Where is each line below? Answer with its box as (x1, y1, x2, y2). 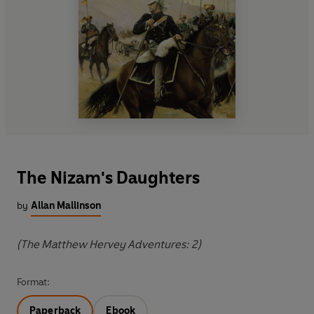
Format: (17, 275, 50, 288)
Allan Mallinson (31, 199, 101, 212)
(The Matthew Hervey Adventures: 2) (17, 237, 201, 251)
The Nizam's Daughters (17, 167, 200, 188)
